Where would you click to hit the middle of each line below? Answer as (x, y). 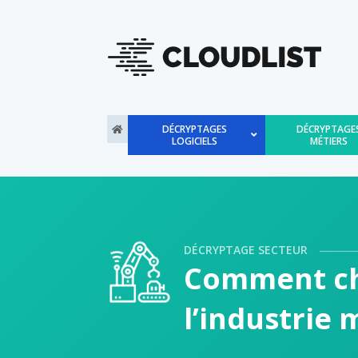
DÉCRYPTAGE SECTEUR (245, 250)
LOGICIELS (195, 141)
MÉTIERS (328, 141)
